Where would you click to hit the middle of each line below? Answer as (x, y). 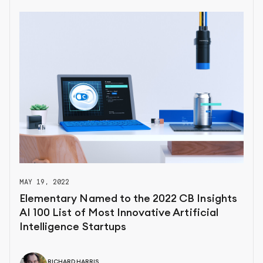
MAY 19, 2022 (45, 182)
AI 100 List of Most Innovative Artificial (119, 213)
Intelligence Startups (73, 227)
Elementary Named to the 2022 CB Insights (128, 199)
